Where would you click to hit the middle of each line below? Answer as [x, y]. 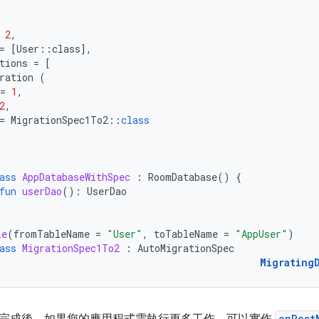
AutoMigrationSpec [186, 248]
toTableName [186, 234]
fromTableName [52, 234]
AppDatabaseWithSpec [76, 177]
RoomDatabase [183, 177]
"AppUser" [261, 234]
